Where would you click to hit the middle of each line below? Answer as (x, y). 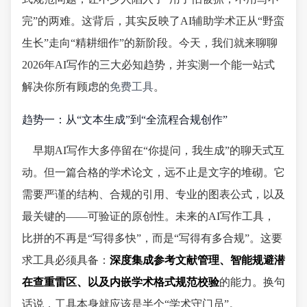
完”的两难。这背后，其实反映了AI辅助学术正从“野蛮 (153, 21)
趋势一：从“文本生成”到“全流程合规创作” (125, 120)
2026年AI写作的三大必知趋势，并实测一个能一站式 (148, 65)
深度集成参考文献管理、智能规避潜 (197, 260)
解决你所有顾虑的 (66, 87)
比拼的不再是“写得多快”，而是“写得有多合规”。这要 (152, 238)
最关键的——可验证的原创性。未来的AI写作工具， (148, 217)
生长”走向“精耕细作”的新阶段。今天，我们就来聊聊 (150, 43)
